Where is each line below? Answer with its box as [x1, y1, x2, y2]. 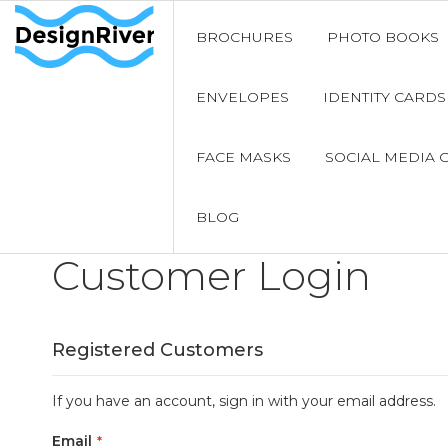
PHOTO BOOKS [326, 28, 439, 46]
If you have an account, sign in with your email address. [52, 392, 436, 410]
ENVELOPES [195, 88, 289, 106]
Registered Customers [52, 339, 263, 361]
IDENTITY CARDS [322, 88, 446, 106]
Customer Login [52, 251, 371, 300]
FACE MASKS [195, 148, 291, 166]
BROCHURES [195, 28, 293, 46]
